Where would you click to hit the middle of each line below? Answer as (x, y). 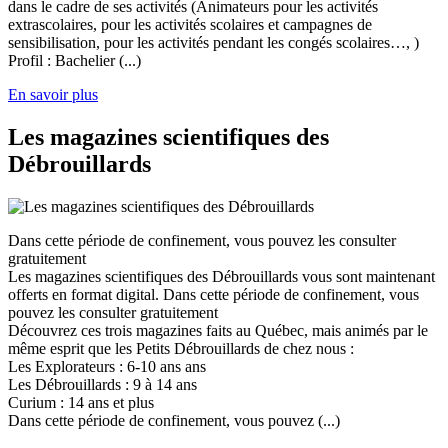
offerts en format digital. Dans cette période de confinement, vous (213, 294)
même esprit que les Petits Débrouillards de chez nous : (181, 348)
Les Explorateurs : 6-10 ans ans (107, 366)
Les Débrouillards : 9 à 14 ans (102, 384)
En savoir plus (53, 95)
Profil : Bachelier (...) (74, 61)
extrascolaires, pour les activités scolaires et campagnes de (190, 25)
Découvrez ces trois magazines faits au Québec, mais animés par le (218, 330)
